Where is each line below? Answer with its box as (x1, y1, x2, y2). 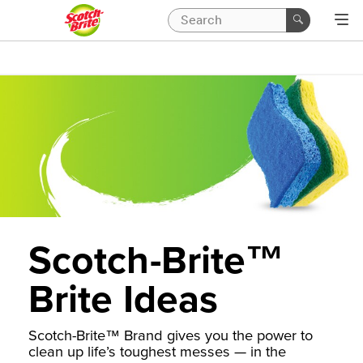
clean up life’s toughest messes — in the (28, 343, 286, 361)
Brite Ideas (28, 276, 219, 324)
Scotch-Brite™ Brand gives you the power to (28, 327, 313, 345)
